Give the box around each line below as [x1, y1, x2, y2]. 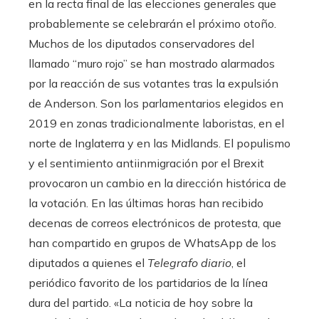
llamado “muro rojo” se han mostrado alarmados [28, 56, 275, 71]
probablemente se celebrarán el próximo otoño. [28, 16, 276, 31]
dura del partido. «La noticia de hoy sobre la [28, 296, 253, 310]
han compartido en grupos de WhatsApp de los [28, 236, 276, 251]
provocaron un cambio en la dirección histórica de [28, 176, 286, 191]
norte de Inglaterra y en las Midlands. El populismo [28, 136, 291, 151]
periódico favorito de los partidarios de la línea [28, 276, 268, 291]
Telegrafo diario [147, 256, 231, 271]
